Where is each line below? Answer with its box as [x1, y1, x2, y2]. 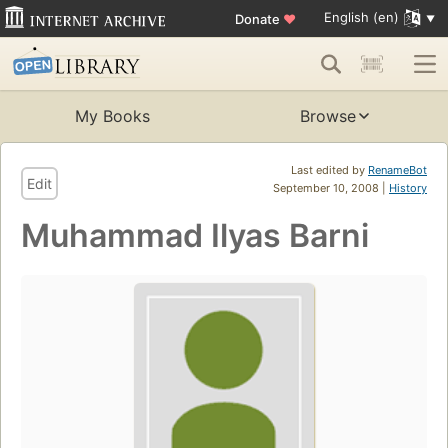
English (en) [323, 9, 399, 26]
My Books [74, 106, 150, 127]
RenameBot [368, 163, 427, 178]
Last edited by [291, 163, 368, 178]
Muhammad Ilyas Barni [21, 216, 369, 256]
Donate [234, 10, 283, 27]
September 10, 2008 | [273, 181, 389, 196]
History [389, 181, 427, 196]
